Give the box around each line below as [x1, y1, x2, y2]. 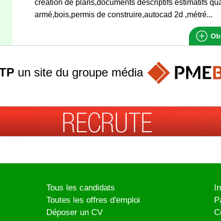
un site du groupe [14, 65, 111, 79]
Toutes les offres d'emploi [46, 195, 140, 205]
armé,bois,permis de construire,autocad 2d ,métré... [35, 10, 213, 19]
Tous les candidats [46, 183, 115, 193]
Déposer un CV [46, 208, 103, 218]
